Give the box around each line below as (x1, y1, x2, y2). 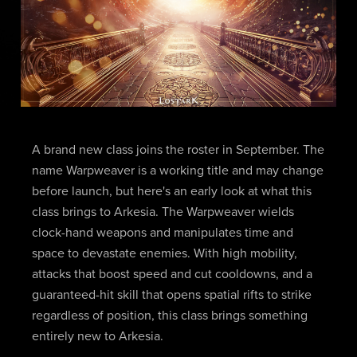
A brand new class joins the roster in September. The (31, 143, 324, 157)
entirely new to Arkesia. (31, 330, 163, 343)
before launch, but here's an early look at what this (31, 185, 312, 198)
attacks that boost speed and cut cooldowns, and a (31, 268, 312, 281)
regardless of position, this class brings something (31, 309, 308, 323)
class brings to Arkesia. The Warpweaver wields (31, 206, 294, 219)
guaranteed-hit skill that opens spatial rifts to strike (31, 288, 312, 302)
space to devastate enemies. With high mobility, (31, 247, 297, 261)
